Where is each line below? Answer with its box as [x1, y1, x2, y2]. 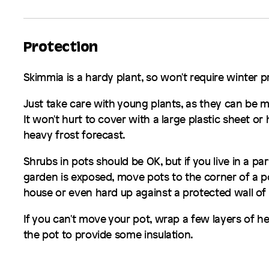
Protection [23, 42, 98, 56]
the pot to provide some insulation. [23, 226, 194, 241]
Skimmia [23, 70, 64, 85]
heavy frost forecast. [23, 127, 126, 142]
